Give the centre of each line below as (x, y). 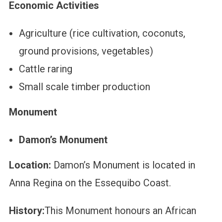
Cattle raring (45, 69)
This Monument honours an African (120, 211)
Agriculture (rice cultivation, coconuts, (102, 33)
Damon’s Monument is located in (124, 165)
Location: (31, 165)
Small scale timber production (84, 87)
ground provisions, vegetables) (86, 51)
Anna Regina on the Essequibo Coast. (90, 183)
